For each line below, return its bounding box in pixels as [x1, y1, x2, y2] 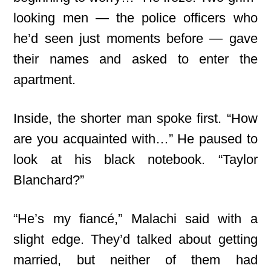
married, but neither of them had [13, 252, 258, 267]
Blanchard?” [13, 172, 85, 188]
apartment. [13, 72, 76, 87]
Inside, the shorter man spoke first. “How [13, 111, 258, 126]
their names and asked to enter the [13, 51, 258, 67]
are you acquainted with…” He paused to [13, 131, 258, 146]
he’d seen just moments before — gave [13, 31, 258, 46]
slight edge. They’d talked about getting [13, 232, 258, 247]
